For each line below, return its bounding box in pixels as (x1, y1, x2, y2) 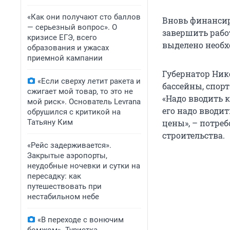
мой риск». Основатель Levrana (27, 97, 141, 106)
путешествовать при (27, 182, 102, 191)
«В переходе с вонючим (37, 215, 124, 224)
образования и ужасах (27, 43, 109, 52)
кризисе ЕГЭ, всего (27, 33, 97, 42)
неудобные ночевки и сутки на (27, 161, 140, 170)
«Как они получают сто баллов (27, 12, 141, 22)
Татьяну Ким (27, 118, 73, 127)
